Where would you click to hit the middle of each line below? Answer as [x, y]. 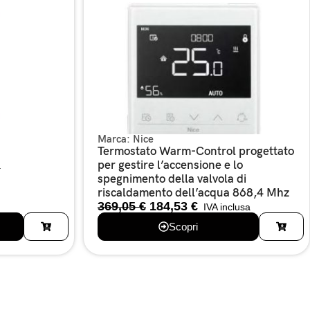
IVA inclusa [226, 207]
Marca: [115, 139]
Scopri [184, 226]
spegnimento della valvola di [172, 179]
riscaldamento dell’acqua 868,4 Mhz [193, 193]
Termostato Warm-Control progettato [196, 151]
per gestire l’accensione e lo [170, 165]
